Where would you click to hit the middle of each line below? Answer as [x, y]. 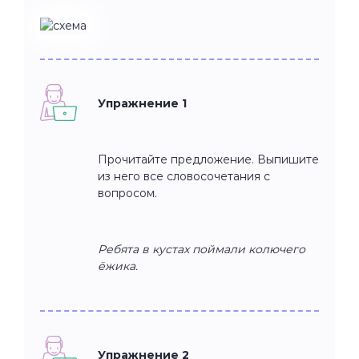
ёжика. [118, 266]
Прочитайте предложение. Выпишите [208, 159]
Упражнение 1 [142, 103]
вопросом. [127, 193]
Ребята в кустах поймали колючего [202, 249]
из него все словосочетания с [184, 176]
